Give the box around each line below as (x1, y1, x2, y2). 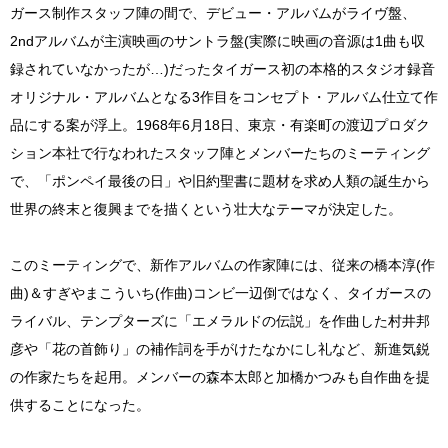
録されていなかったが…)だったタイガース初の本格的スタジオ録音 (10, 60, 435, 77)
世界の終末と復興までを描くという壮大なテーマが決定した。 (10, 200, 402, 217)
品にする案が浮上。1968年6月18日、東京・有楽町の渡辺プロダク (10, 116, 430, 133)
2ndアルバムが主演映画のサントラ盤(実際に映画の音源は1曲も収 (10, 32, 425, 49)
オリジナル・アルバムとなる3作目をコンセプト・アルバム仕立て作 (10, 88, 438, 105)
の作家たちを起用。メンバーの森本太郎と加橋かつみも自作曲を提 (10, 368, 430, 385)
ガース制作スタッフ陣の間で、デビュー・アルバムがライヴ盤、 (10, 4, 416, 21)
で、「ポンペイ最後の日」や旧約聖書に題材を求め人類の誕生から (10, 172, 430, 189)
